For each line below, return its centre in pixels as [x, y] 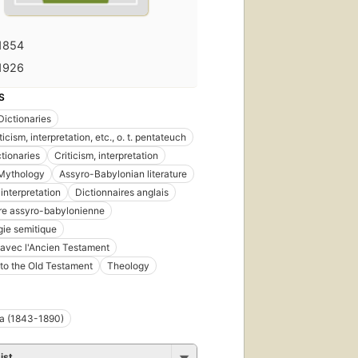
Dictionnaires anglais [122, 192]
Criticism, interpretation [106, 155]
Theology [128, 265]
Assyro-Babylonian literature [123, 173]
